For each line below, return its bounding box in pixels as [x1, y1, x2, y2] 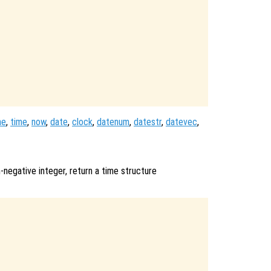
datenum [97, 116, 129, 128]
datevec [166, 116, 197, 128]
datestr [134, 116, 162, 128]
